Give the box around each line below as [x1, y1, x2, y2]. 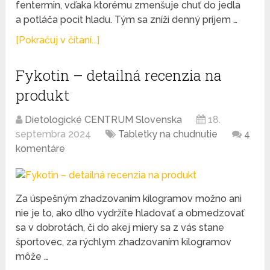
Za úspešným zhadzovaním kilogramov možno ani [16, 193, 242, 205]
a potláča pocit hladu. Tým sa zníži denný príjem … [16, 14, 238, 26]
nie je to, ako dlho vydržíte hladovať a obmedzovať [16, 207, 245, 219]
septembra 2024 [16, 128, 92, 140]
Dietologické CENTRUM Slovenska [25, 114, 183, 126]
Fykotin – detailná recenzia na [16, 66, 222, 86]
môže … [16, 251, 49, 263]
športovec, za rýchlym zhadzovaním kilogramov [16, 236, 232, 248]
